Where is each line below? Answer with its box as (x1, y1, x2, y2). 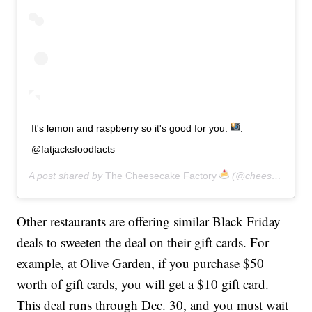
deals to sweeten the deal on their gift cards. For (17, 233, 270, 251)
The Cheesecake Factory (105, 169, 220, 181)
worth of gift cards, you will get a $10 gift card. (17, 274, 270, 292)
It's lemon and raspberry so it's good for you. (31, 122, 231, 134)
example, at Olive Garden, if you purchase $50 (17, 253, 265, 272)
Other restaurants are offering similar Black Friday (17, 212, 281, 230)
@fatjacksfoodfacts (31, 143, 116, 155)
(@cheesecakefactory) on (229, 169, 272, 181)
